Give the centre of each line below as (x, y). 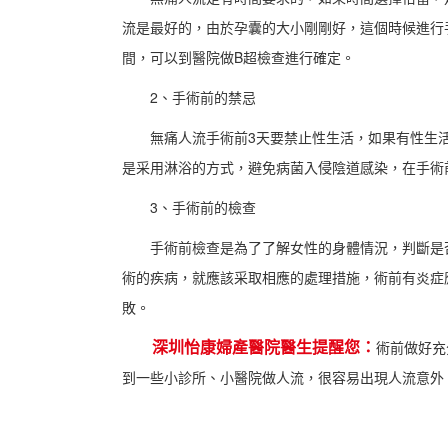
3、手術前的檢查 (189, 206)
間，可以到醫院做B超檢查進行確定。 (238, 56)
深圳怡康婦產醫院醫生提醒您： (256, 346)
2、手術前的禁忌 (189, 96)
